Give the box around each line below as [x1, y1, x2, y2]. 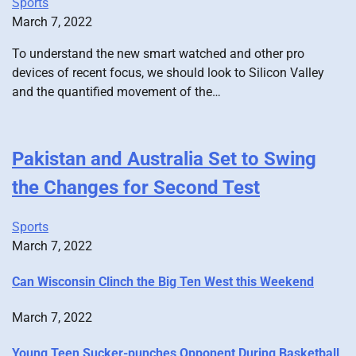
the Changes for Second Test [12, 176, 260, 199]
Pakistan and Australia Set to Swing [12, 147, 316, 170]
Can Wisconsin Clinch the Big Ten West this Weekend [12, 273, 314, 289]
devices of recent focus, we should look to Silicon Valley [12, 64, 324, 80]
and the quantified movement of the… [12, 83, 221, 99]
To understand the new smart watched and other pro [12, 45, 304, 61]
